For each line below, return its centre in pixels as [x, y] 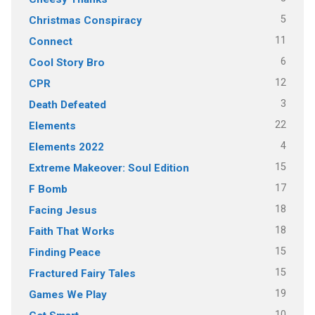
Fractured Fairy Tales [82, 273]
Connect [50, 41]
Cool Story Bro [66, 62]
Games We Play [67, 294]
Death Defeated [67, 104]
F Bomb [48, 189]
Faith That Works [71, 231]
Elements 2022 [66, 147]
